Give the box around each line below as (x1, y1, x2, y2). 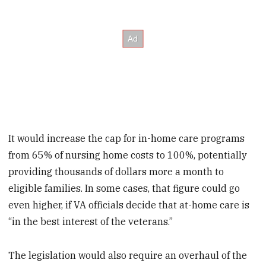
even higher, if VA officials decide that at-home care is (8, 199, 250, 211)
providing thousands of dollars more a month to (8, 166, 224, 178)
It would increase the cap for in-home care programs (8, 132, 245, 145)
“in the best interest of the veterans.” (8, 216, 173, 228)
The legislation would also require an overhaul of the (8, 249, 248, 261)
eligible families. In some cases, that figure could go (8, 182, 240, 195)
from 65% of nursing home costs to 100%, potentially (8, 149, 248, 161)
